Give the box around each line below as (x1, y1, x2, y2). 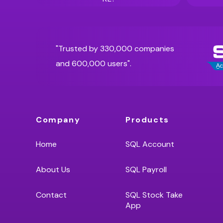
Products (125, 114, 169, 125)
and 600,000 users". (56, 58, 131, 69)
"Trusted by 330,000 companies (56, 43, 174, 54)
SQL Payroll (125, 164, 167, 175)
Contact (36, 190, 67, 200)
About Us (36, 164, 70, 175)
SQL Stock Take (125, 190, 183, 200)
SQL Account (125, 139, 174, 149)
